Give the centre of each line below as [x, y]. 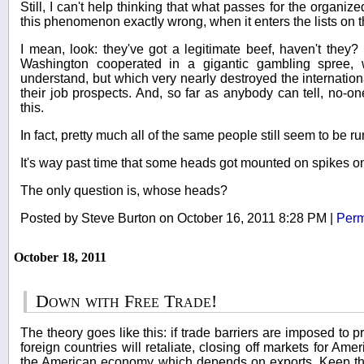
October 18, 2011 [60, 258]
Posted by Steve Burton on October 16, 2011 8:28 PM [175, 219]
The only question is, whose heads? [124, 191]
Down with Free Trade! [127, 301]
